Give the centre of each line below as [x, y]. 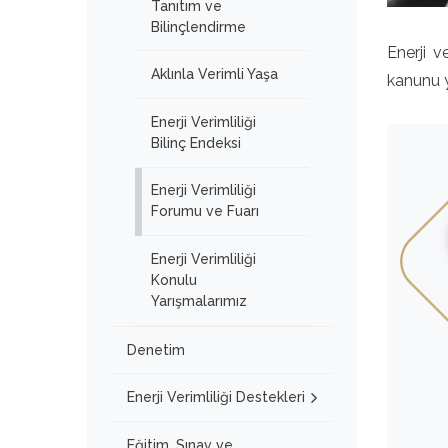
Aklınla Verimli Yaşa [214, 74]
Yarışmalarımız [199, 300]
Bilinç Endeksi [196, 142]
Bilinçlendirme [198, 26]
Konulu [174, 279]
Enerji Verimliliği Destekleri [216, 397]
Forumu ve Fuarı [205, 211]
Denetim [156, 349]
